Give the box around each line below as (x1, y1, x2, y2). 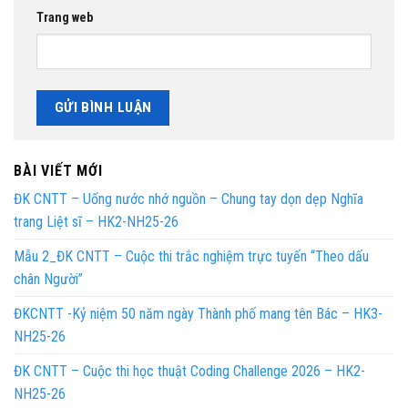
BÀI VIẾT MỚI (14, 161, 103, 179)
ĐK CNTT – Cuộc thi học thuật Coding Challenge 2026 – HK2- (14, 362, 365, 380)
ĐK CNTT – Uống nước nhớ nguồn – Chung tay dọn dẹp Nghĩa (14, 189, 363, 208)
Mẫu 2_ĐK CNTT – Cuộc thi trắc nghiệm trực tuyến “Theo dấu (14, 247, 369, 265)
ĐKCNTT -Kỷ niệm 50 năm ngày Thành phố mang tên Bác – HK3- (14, 304, 382, 322)
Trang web (36, 10, 93, 26)
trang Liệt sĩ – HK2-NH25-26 (14, 212, 178, 230)
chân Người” (14, 270, 83, 288)
